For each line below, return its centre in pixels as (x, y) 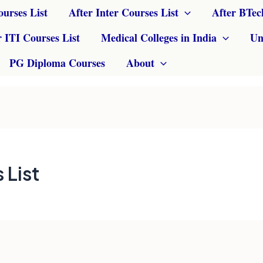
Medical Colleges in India (159, 38)
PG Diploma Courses (57, 63)
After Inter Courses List (124, 12)
